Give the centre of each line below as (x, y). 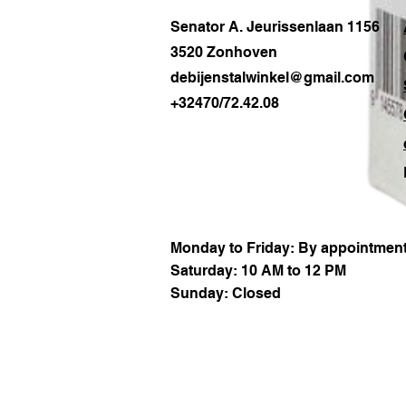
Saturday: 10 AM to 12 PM (258, 271)
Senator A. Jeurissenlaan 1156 (275, 27)
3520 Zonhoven (224, 53)
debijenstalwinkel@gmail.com (272, 78)
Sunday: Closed (226, 294)
